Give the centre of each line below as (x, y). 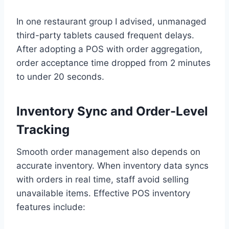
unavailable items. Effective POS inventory (103, 193)
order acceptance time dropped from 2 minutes (113, 63)
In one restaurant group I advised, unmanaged (111, 22)
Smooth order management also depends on (108, 152)
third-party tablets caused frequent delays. (105, 36)
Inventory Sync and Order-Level (112, 111)
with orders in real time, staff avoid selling (102, 180)
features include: (51, 207)
